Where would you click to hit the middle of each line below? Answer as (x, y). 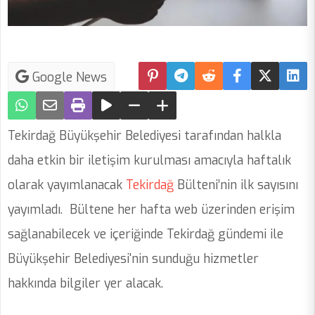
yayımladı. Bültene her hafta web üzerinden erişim (151, 210)
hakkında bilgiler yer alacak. (85, 284)
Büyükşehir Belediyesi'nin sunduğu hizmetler (133, 259)
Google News (68, 78)
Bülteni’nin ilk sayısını (236, 185)
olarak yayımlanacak (65, 185)
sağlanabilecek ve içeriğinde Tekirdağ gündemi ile (146, 234)
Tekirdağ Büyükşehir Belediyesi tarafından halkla (144, 136)
